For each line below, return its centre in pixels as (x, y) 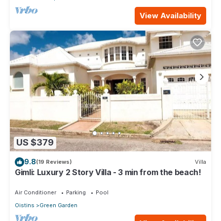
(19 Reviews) (54, 162)
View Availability (170, 15)
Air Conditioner (36, 192)
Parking (76, 192)
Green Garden (58, 205)
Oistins (25, 205)
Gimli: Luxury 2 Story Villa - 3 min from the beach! (108, 172)
